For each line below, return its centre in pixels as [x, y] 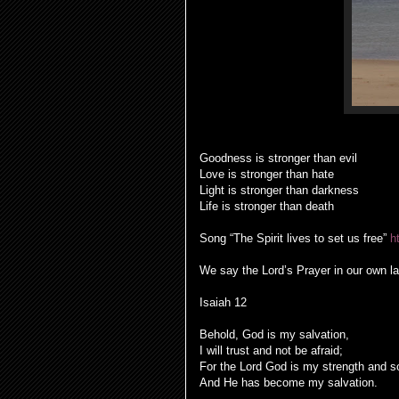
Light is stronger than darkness [279, 190]
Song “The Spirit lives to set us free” [295, 238]
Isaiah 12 [225, 302]
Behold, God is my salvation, [274, 334]
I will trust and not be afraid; [271, 350]
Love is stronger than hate [267, 174]
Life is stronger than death [267, 206]
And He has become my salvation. [289, 383]
